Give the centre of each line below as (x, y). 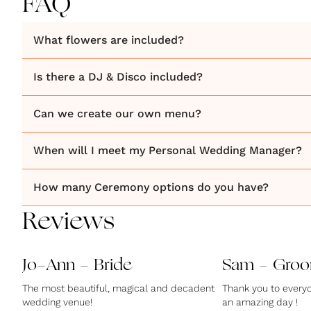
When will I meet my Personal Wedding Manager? (168, 150)
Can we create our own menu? (117, 114)
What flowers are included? (109, 40)
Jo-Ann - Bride (77, 266)
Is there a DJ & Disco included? (118, 77)
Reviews (68, 223)
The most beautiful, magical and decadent (118, 288)
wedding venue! (57, 302)
